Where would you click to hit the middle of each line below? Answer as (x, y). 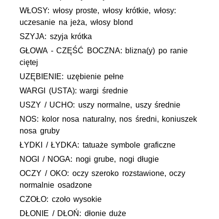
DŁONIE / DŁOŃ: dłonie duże (73, 214)
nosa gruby (40, 131)
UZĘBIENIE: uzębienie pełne (72, 77)
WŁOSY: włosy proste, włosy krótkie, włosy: (98, 11)
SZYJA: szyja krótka (56, 37)
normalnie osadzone (56, 185)
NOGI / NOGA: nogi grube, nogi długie (89, 159)
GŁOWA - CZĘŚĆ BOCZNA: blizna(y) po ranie (104, 51)
